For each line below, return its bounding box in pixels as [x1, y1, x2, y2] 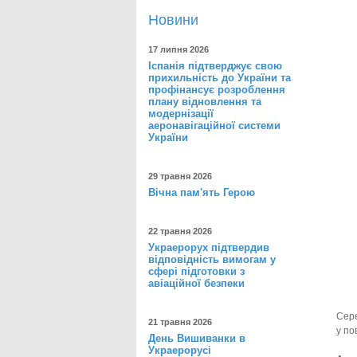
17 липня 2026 [148, 45, 209, 54]
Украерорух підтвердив [148, 241, 269, 253]
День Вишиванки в [148, 332, 245, 344]
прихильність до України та [148, 72, 291, 84]
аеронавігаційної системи [148, 120, 280, 131]
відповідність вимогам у [148, 253, 276, 265]
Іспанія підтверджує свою [148, 60, 282, 72]
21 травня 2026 [148, 317, 212, 327]
